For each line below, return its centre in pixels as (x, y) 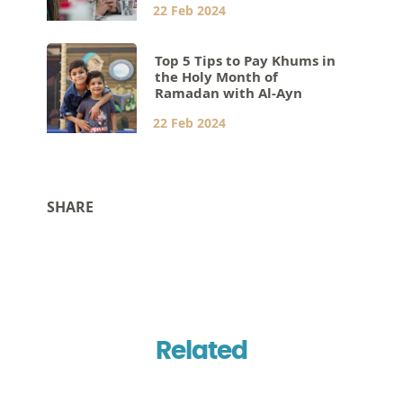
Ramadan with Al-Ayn (229, 93)
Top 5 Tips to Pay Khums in (246, 60)
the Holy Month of (217, 76)
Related (201, 351)
